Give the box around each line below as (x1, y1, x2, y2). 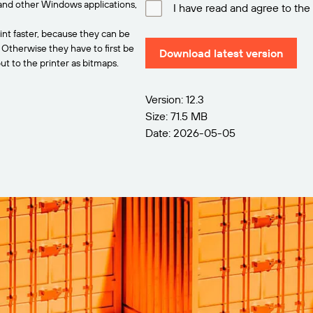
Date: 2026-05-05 (145, 126, 235, 140)
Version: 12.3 (145, 92, 204, 106)
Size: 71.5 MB (145, 109, 208, 123)
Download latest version (159, 46, 283, 60)
